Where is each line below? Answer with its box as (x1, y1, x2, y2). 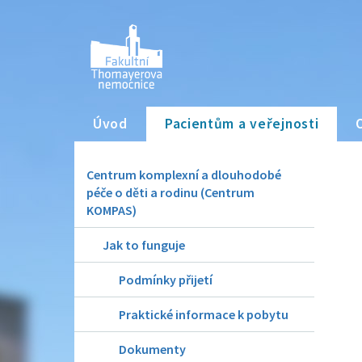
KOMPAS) (86, 202, 137, 218)
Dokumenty (119, 341, 186, 357)
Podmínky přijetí (119, 271, 213, 288)
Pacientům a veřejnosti (164, 115, 319, 133)
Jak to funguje (103, 237, 185, 253)
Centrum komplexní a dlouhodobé (86, 166, 281, 183)
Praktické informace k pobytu (119, 306, 288, 322)
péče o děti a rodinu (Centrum (86, 184, 255, 200)
